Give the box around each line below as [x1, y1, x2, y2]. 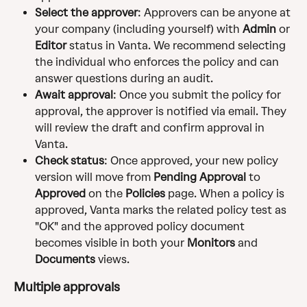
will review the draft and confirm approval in [35, 121, 267, 135]
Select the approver [35, 6, 138, 20]
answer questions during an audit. [35, 72, 213, 86]
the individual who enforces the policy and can [35, 56, 282, 69]
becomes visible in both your [35, 236, 187, 250]
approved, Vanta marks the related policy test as [35, 204, 289, 217]
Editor [35, 39, 66, 53]
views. [95, 253, 130, 267]
